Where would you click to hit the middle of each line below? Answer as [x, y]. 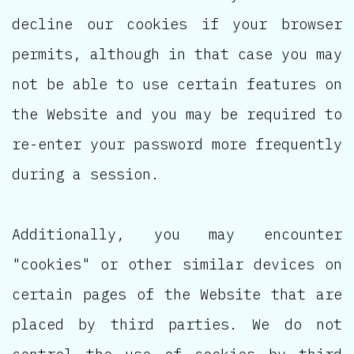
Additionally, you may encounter [177, 233]
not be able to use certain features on [177, 83]
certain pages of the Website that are [177, 294]
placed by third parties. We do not [177, 324]
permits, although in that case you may [177, 53]
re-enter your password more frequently [177, 143]
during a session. [86, 173]
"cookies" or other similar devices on [177, 264]
